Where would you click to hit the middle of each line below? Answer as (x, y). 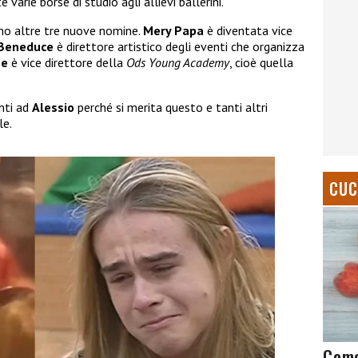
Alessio (55, 107)
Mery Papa (173, 31)
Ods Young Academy (178, 63)
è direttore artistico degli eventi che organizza (181, 47)
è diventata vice (248, 31)
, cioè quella (261, 63)
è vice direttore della (67, 63)
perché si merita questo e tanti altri (173, 107)
